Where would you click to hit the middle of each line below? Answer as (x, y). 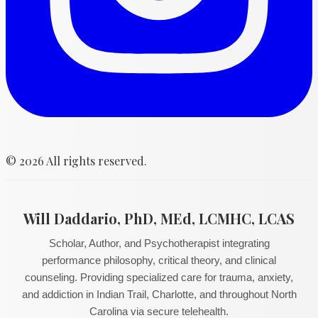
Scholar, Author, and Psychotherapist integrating (159, 243)
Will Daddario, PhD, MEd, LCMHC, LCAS (159, 218)
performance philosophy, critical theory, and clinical (159, 260)
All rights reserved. (95, 160)
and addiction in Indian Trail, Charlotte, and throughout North (159, 294)
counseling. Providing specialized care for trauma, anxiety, (159, 277)
